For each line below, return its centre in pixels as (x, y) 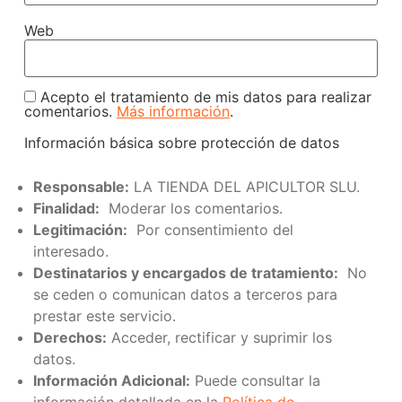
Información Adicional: (111, 380)
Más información (173, 112)
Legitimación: (80, 229)
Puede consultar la (255, 380)
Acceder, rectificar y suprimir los (219, 337)
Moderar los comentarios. (191, 208)
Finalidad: (66, 208)
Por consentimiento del (210, 229)
